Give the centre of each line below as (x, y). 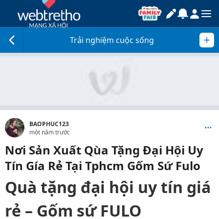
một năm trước (50, 132)
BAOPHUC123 (49, 124)
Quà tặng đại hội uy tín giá (108, 187)
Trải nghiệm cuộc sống (112, 40)
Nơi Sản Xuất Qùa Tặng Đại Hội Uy (104, 150)
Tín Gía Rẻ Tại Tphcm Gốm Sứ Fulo (103, 165)
